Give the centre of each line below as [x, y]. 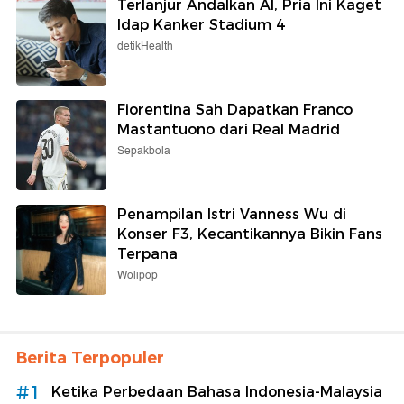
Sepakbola [144, 151]
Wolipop [138, 276]
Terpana [147, 254]
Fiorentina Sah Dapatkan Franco [235, 110]
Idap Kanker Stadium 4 [201, 25]
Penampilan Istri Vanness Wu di [232, 215]
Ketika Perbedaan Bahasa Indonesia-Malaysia [217, 392]
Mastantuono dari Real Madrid [229, 130]
